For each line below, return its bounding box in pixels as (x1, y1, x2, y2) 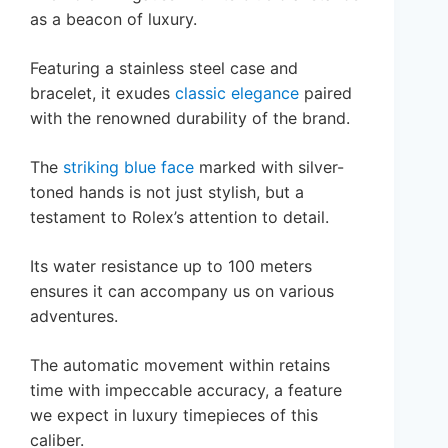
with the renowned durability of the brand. (30, 107, 350, 128)
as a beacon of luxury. (30, 8, 197, 29)
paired (299, 82, 352, 103)
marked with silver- (194, 156, 344, 177)
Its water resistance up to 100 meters (30, 255, 312, 276)
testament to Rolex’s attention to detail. (30, 206, 329, 227)
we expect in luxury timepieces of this (30, 404, 318, 425)
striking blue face (63, 156, 194, 177)
